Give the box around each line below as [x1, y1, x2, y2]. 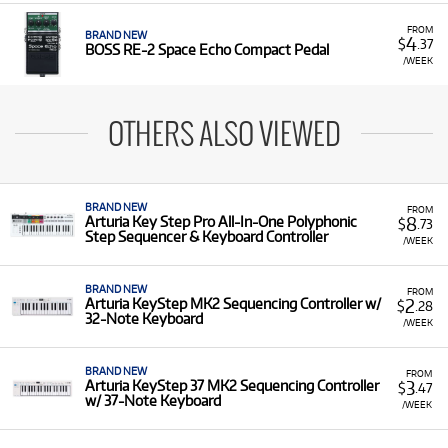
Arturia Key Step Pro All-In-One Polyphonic [85, 213, 357, 230]
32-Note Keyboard [85, 310, 203, 327]
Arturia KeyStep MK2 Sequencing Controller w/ [85, 295, 381, 312]
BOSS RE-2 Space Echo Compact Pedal [85, 41, 329, 58]
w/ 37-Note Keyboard [85, 392, 221, 409]
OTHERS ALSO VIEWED [107, 120, 341, 152]
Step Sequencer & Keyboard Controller [85, 228, 328, 245]
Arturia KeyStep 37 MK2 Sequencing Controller [85, 377, 379, 394]
